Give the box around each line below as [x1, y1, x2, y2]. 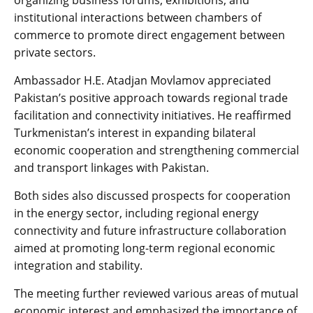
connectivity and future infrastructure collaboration [14, 223, 286, 239]
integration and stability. [14, 258, 143, 274]
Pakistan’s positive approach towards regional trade [14, 90, 288, 106]
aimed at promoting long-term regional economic [14, 240, 275, 256]
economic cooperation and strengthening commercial [14, 143, 299, 159]
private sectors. [14, 45, 96, 61]
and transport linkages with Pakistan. [14, 160, 209, 176]
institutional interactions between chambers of [14, 10, 261, 26]
